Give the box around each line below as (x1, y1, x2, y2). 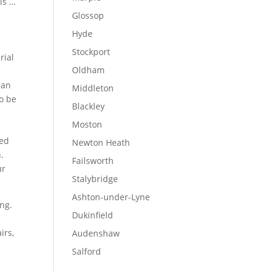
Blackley (72, 100, 105, 112)
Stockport (72, 46, 111, 57)
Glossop (72, 10, 105, 21)
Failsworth (72, 155, 114, 166)
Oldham (72, 64, 105, 76)
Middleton (72, 82, 114, 94)
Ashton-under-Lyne (72, 191, 151, 203)
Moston (72, 119, 103, 130)
